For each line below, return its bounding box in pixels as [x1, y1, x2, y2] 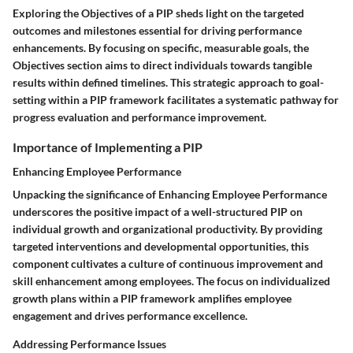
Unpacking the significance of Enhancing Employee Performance [13, 188, 327, 202]
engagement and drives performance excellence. [13, 309, 247, 323]
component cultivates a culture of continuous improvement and [13, 257, 323, 271]
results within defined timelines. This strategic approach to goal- [13, 76, 324, 90]
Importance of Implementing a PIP [13, 139, 203, 155]
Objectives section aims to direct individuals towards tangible [13, 58, 312, 72]
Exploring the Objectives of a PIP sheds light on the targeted [13, 6, 304, 20]
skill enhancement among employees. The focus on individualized [13, 274, 330, 288]
